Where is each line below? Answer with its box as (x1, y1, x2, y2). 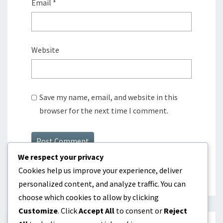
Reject (164, 206, 187, 216)
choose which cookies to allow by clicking (18, 192, 159, 202)
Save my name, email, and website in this (39, 92, 178, 103)
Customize (18, 206, 58, 216)
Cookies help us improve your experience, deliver (18, 165, 182, 175)
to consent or (114, 206, 164, 216)
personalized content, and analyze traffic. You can (18, 179, 186, 189)
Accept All (79, 206, 114, 216)
